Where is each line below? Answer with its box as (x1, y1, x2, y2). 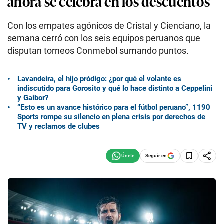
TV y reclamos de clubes (17, 121, 100, 131)
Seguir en (145, 152, 167, 158)
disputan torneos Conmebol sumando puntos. (7, 45, 189, 56)
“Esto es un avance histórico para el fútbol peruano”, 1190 (17, 102, 210, 112)
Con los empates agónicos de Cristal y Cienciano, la (7, 20, 211, 31)
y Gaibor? (17, 93, 48, 102)
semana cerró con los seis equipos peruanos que (7, 33, 200, 43)
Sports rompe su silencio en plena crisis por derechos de (17, 112, 205, 121)
